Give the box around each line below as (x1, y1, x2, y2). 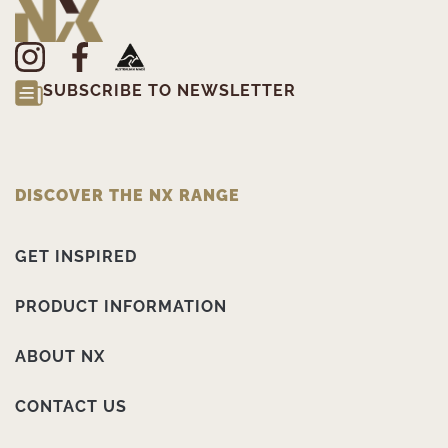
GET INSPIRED (15, 247, 137, 267)
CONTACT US (15, 397, 127, 417)
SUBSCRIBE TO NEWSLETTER (43, 81, 296, 101)
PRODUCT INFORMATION (15, 297, 227, 317)
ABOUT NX (15, 347, 105, 367)
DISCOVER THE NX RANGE (15, 186, 240, 206)
